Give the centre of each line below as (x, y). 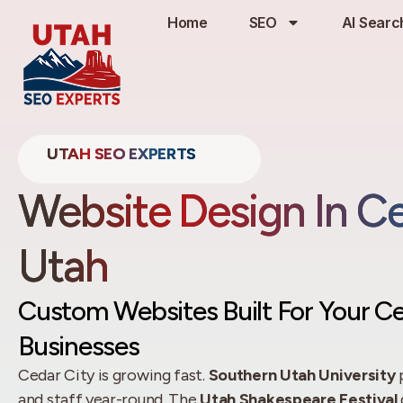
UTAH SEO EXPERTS (122, 154)
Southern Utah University (302, 375)
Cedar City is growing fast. (113, 375)
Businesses (79, 346)
